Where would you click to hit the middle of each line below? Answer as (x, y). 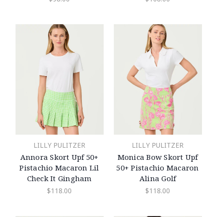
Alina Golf (158, 178)
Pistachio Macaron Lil (59, 167)
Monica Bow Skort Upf (158, 157)
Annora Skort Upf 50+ (59, 157)
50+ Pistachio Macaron (158, 167)
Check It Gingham (59, 178)
